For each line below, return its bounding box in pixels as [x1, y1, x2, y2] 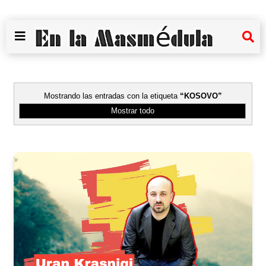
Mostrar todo [110, 106, 154, 115]
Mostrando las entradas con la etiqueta [44, 91, 180, 100]
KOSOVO [184, 91, 218, 100]
